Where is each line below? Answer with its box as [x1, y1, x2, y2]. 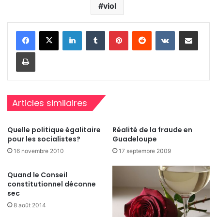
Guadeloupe [112, 134, 157, 144]
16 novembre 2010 [14, 147, 64, 155]
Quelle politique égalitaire [7, 125, 101, 135]
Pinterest [128, 27, 155, 35]
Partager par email [198, 27, 213, 35]
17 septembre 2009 [119, 147, 171, 155]
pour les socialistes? [7, 134, 80, 144]
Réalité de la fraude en [112, 125, 192, 135]
